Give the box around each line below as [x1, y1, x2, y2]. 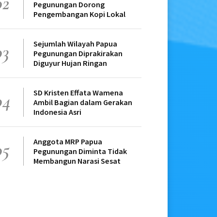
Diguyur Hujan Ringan [33, 58, 107, 68]
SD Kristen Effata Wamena [33, 88, 123, 98]
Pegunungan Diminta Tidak [33, 146, 127, 156]
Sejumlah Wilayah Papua [33, 39, 117, 49]
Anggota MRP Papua [33, 137, 102, 147]
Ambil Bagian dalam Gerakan [33, 97, 132, 108]
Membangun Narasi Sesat [33, 156, 121, 166]
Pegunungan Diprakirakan [33, 48, 123, 59]
